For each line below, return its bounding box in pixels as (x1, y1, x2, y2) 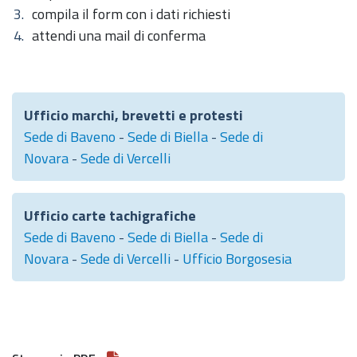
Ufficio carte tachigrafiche (24, 205, 199, 226)
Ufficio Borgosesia (182, 248, 292, 269)
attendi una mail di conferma (32, 25, 206, 46)
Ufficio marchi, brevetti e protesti (24, 104, 246, 126)
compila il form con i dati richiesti (32, 3, 233, 25)
